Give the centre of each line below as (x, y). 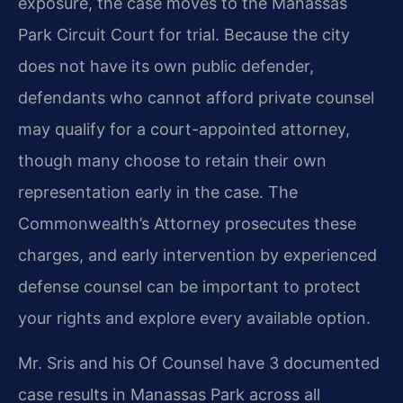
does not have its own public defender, (166, 66)
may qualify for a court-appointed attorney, (184, 129)
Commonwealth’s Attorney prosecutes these (187, 223)
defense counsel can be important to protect (189, 286)
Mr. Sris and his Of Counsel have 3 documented (199, 363)
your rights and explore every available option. (194, 318)
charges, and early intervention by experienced (197, 255)
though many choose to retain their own (172, 160)
